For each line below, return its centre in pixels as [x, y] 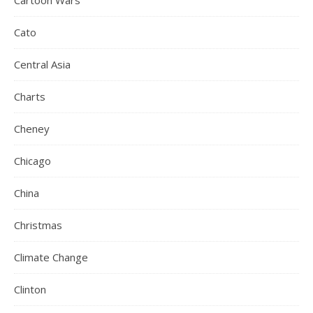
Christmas [38, 225]
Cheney [32, 129]
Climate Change [51, 257]
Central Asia [42, 64]
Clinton [30, 289]
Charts [30, 96]
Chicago [32, 161]
